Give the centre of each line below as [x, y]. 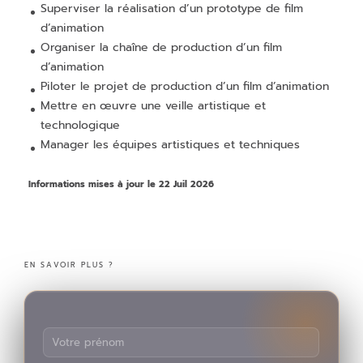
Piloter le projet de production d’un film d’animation [185, 86]
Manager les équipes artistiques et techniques [170, 145]
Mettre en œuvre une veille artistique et [153, 106]
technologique [80, 125]
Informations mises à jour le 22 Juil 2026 [121, 184]
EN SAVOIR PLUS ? [70, 265]
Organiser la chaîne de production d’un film [161, 47]
